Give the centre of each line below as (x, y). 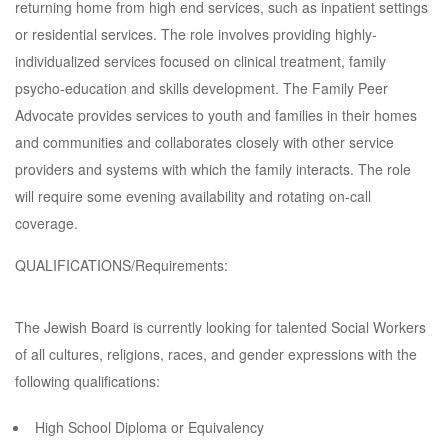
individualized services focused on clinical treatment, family (200, 61)
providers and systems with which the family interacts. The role (213, 169)
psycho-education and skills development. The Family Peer (201, 88)
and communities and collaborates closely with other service (204, 142)
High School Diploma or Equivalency (149, 427)
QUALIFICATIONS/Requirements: (121, 265)
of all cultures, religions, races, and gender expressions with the (216, 354)
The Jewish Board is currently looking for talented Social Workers (220, 327)
